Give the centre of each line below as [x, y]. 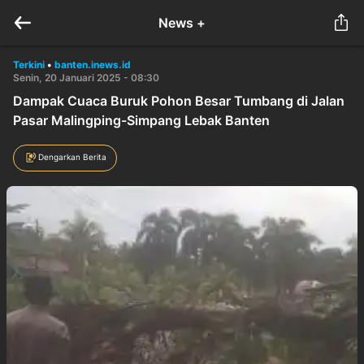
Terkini [29, 65]
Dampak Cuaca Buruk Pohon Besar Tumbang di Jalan [179, 101]
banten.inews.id [93, 65]
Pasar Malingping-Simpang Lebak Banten [141, 120]
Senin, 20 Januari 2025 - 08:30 [86, 78]
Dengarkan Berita [72, 156]
